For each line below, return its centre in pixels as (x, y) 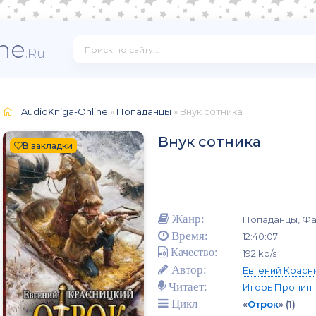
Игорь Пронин (277, 287)
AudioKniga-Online (65, 111)
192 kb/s (260, 254)
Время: (188, 236)
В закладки (48, 146)
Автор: (188, 270)
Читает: (187, 287)
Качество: (193, 253)
